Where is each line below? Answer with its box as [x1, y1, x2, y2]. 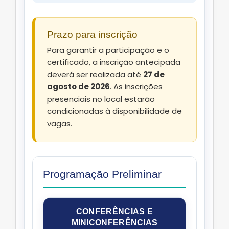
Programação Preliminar [43, 168, 162, 180]
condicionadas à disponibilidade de [47, 106, 182, 117]
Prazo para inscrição [47, 29, 138, 40]
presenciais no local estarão [47, 94, 155, 105]
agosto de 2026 [47, 81, 110, 93]
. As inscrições [110, 81, 163, 93]
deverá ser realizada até [47, 69, 143, 80]
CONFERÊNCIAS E [76, 207, 153, 216]
